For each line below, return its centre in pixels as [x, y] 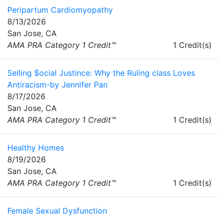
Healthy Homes [36, 148]
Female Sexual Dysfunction [57, 211]
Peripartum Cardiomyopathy [60, 10]
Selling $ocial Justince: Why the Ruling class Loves [101, 73]
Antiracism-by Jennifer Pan [57, 85]
